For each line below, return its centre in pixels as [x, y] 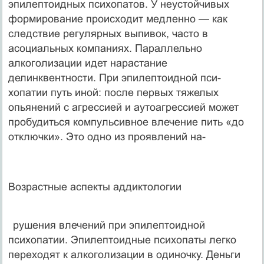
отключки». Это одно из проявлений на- [107, 136]
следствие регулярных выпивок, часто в [108, 33]
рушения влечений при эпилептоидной [107, 225]
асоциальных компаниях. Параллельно [105, 48]
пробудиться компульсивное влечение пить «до [126, 122]
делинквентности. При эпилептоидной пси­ [114, 77]
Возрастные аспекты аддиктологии [95, 187]
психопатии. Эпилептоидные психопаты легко [122, 240]
